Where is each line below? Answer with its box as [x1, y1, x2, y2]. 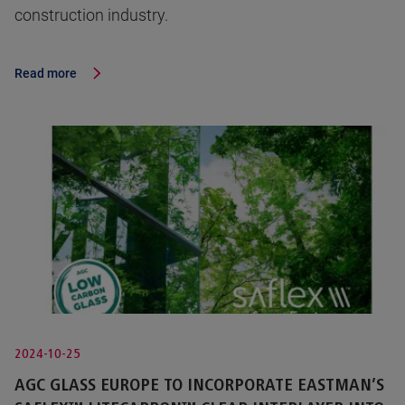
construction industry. [14, 5, 168, 25]
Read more [14, 66, 77, 81]
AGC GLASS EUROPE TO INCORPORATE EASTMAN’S [14, 376, 384, 395]
